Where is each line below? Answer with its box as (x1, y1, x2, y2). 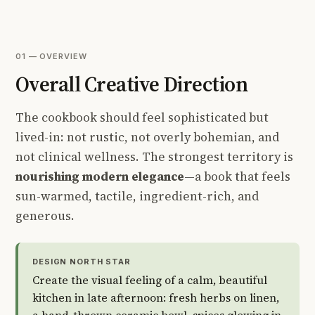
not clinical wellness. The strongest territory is (15, 148, 293, 165)
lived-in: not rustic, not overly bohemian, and (15, 129, 279, 146)
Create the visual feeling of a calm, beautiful (32, 273, 267, 288)
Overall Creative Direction (15, 70, 248, 98)
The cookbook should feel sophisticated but (15, 109, 269, 126)
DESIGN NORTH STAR (32, 257, 131, 266)
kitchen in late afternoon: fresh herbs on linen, (32, 290, 279, 305)
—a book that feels (184, 168, 290, 185)
